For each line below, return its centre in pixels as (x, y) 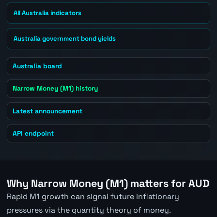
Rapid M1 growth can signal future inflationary (93, 196)
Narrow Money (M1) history (55, 88)
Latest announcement (48, 111)
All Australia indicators (48, 13)
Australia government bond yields (65, 39)
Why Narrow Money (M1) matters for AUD (108, 183)
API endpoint (33, 133)
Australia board (38, 66)
